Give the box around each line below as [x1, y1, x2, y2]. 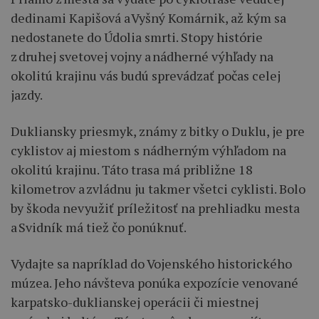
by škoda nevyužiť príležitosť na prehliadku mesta [11, 199, 300, 216]
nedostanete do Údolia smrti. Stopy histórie [11, 28, 263, 46]
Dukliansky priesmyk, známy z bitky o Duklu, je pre [11, 122, 305, 140]
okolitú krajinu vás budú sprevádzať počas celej [11, 66, 281, 84]
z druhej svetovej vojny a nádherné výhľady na [11, 47, 273, 65]
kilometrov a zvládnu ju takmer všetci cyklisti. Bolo [11, 179, 305, 197]
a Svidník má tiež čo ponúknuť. [11, 218, 187, 236]
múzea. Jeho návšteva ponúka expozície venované [11, 273, 298, 291]
